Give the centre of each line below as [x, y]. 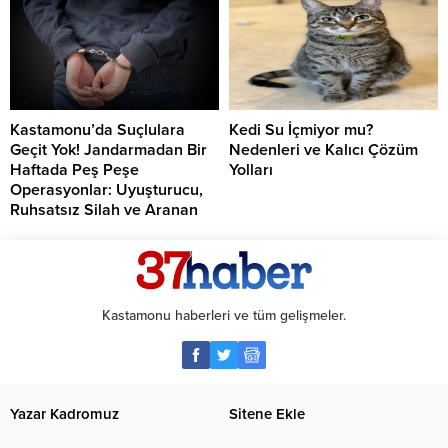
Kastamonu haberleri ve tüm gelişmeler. [224, 316]
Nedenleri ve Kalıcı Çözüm [323, 150]
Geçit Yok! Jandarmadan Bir [108, 150]
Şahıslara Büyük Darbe [92, 230]
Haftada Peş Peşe [74, 170]
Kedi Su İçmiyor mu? [301, 130]
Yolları [251, 170]
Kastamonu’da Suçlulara [97, 130]
